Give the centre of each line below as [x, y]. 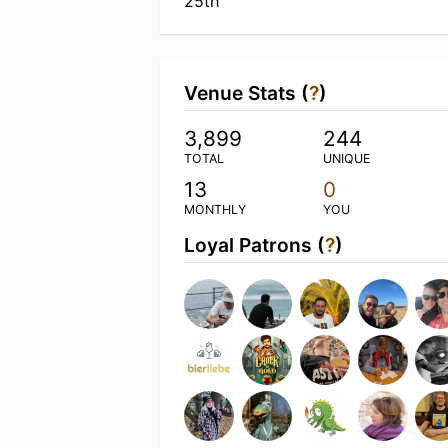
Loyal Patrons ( [254, 245]
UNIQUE [346, 158]
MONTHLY [215, 209]
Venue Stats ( [246, 93]
